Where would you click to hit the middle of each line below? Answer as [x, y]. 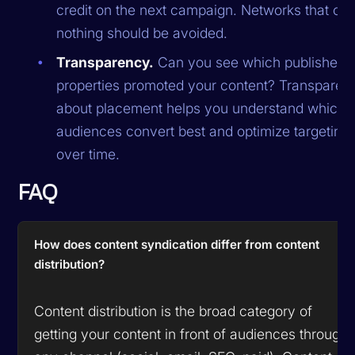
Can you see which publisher [248, 62]
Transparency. [105, 62]
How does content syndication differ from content [177, 244]
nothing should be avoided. [142, 32]
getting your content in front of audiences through [191, 334]
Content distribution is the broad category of [174, 311]
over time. [88, 154]
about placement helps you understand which [201, 108]
